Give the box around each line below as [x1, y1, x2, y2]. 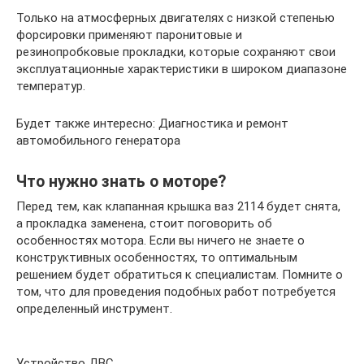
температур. [16, 78, 85, 93]
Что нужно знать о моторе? [16, 171, 226, 191]
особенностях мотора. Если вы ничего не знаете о [16, 232, 305, 248]
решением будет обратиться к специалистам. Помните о [16, 266, 343, 282]
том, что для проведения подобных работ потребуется [16, 284, 336, 299]
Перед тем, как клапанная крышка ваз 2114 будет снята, [16, 198, 340, 214]
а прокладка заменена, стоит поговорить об [16, 215, 272, 231]
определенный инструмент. [16, 301, 172, 316]
